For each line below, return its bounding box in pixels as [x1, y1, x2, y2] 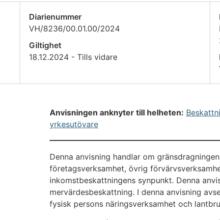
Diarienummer [29, 12, 82, 22]
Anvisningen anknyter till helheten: [49, 108, 184, 118]
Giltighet [29, 40, 62, 51]
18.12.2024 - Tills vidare [29, 52, 118, 62]
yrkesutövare [49, 119, 98, 130]
